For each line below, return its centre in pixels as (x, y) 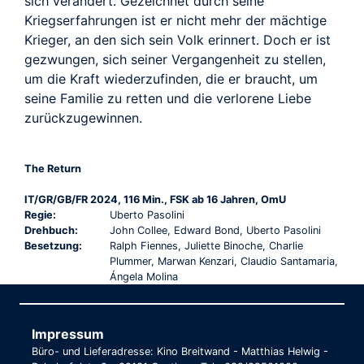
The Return (53, 168)
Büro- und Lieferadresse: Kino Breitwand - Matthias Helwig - (180, 351)
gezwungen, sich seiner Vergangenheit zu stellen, (175, 59)
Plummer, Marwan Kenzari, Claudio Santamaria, (223, 261)
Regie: (40, 214)
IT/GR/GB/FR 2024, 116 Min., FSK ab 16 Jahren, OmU (155, 199)
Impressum (68, 334)
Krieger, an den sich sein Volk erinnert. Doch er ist (178, 39)
